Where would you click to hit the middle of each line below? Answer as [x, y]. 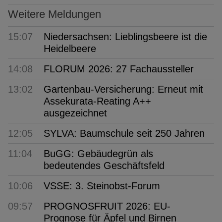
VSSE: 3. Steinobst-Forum [102, 186]
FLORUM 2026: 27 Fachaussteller [119, 69]
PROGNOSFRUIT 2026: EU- [107, 206]
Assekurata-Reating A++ [97, 101]
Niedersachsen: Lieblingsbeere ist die [125, 36]
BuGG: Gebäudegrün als [98, 153]
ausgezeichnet [75, 113]
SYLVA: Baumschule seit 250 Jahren [124, 133]
